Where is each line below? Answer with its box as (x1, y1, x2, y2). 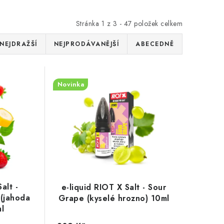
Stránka (75, 18, 101, 29)
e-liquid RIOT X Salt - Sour (61, 181, 166, 193)
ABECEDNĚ (135, 39, 174, 49)
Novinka (57, 79, 84, 89)
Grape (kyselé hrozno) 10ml (58, 192, 169, 204)
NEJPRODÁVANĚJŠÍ (53, 39, 119, 49)
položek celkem (131, 18, 182, 29)
